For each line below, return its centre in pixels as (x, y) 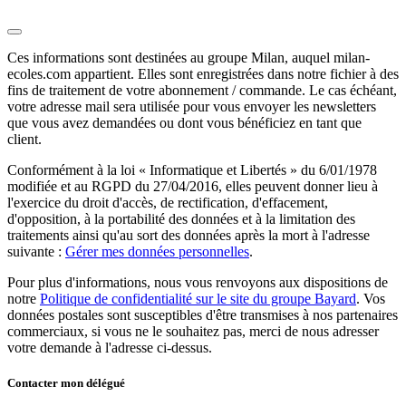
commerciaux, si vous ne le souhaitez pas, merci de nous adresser (193, 331)
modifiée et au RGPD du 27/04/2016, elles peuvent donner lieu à (193, 186)
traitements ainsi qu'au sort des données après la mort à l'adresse (188, 235)
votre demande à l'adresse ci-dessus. (110, 347)
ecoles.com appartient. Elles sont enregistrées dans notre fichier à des (203, 73)
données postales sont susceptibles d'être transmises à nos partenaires (203, 314)
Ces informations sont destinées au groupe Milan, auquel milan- (188, 57)
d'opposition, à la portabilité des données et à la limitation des (181, 218)
